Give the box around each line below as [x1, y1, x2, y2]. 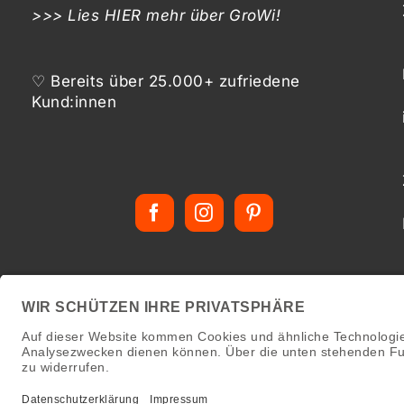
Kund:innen [32, 92, 116, 111]
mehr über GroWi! [141, 5, 286, 24]
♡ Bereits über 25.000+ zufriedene [32, 71, 300, 90]
